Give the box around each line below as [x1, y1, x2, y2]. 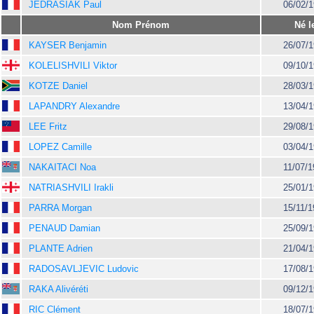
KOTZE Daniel [29, 81, 88, 91]
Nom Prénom [112, 20, 170, 30]
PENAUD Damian [29, 223, 100, 233]
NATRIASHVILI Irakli [29, 182, 114, 193]
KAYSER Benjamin [29, 40, 107, 50]
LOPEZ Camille [29, 142, 92, 152]
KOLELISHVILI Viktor [29, 60, 117, 71]
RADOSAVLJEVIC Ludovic [29, 264, 139, 274]
